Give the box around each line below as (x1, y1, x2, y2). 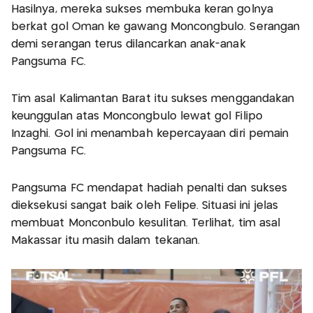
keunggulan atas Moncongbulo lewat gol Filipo (11, 110, 263, 122)
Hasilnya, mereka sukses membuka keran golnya (11, 3, 273, 15)
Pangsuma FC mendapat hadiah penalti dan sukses (11, 182, 287, 194)
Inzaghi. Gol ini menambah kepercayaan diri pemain (11, 128, 289, 139)
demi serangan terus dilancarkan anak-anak (11, 38, 246, 50)
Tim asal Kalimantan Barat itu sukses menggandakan (11, 93, 295, 104)
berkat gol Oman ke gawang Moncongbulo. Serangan (11, 21, 300, 32)
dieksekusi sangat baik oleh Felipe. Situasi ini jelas (11, 200, 279, 211)
